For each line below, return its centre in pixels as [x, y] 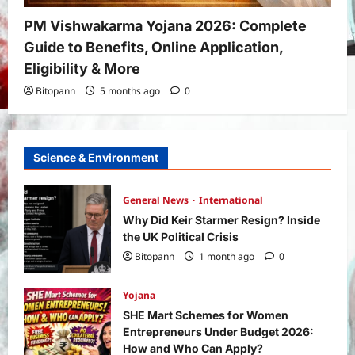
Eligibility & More [82, 68]
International [231, 200]
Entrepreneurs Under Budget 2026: [218, 331]
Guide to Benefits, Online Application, [153, 47]
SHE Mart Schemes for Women [206, 315]
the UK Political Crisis [181, 237]
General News [157, 200]
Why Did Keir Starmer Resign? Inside [221, 220]
